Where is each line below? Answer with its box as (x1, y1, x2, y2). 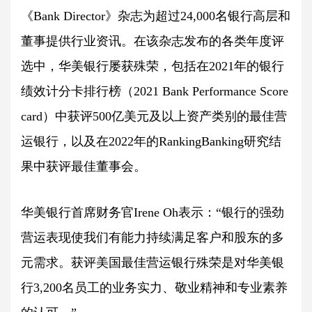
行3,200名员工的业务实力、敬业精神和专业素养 (21, 281, 288, 295)
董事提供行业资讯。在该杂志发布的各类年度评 (21, 34, 284, 48)
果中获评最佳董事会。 (21, 159, 150, 173)
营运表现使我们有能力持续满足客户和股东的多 (21, 231, 284, 244)
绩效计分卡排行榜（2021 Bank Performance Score (21, 84, 288, 98)
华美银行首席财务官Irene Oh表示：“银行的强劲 (21, 205, 284, 219)
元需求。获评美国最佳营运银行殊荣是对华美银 (21, 256, 284, 270)
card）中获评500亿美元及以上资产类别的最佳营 (21, 109, 287, 123)
